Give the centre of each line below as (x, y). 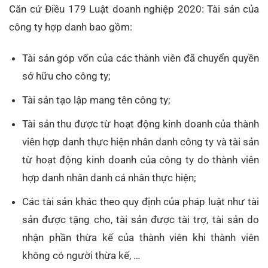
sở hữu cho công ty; (67, 76)
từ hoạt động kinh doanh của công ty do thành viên (141, 160)
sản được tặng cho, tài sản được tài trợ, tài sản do (141, 220)
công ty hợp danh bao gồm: (71, 27)
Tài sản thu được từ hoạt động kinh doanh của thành (141, 124)
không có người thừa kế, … (81, 256)
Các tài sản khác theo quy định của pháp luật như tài (141, 202)
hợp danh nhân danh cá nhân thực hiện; (109, 178)
